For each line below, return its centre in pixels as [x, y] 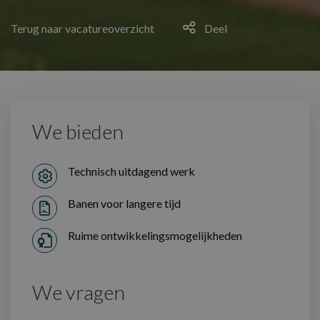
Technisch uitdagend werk [131, 171]
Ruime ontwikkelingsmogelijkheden [155, 235]
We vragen [79, 292]
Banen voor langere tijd [124, 203]
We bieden [78, 131]
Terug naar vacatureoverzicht [82, 28]
